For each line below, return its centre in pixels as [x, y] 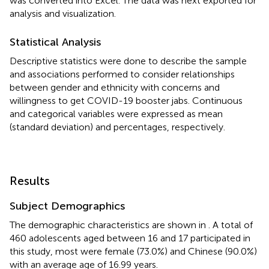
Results [30, 180]
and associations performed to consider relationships [122, 74]
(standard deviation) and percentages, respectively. [117, 127]
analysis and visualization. [63, 13]
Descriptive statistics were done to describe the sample [128, 61]
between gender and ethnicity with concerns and [115, 87]
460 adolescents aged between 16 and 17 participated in [130, 238]
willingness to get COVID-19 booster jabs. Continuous [126, 100]
